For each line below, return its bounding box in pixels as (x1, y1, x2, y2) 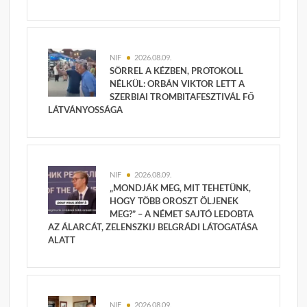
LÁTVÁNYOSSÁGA (48, 104, 123, 116)
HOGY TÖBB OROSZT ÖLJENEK (110, 195, 239, 207)
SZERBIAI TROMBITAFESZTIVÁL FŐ (110, 91, 255, 103)
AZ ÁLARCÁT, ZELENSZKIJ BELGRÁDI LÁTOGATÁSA (48, 221, 258, 233)
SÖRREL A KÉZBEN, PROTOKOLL (110, 65, 244, 77)
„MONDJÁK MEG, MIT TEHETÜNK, (110, 182, 251, 194)
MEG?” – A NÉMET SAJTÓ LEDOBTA (110, 208, 254, 220)
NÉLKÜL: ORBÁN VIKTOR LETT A (110, 78, 245, 90)
